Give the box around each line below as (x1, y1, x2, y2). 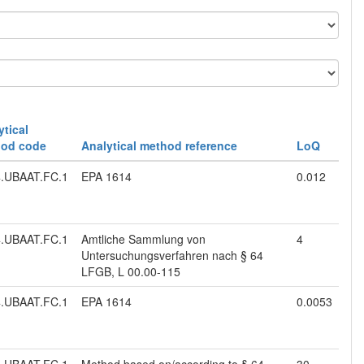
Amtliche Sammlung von (81, 231, 206, 248)
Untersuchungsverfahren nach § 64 (81, 247, 263, 264)
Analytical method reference (81, 137, 237, 154)
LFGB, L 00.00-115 (81, 263, 180, 280)
